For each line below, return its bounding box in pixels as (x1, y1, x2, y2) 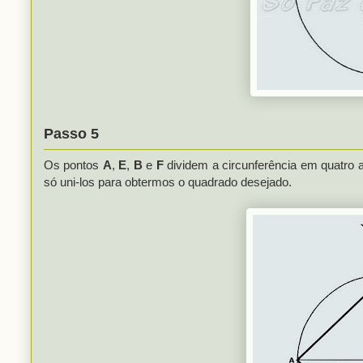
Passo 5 (44, 125, 99, 142)
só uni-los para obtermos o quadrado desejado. (44, 174, 292, 189)
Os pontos (44, 157, 103, 172)
